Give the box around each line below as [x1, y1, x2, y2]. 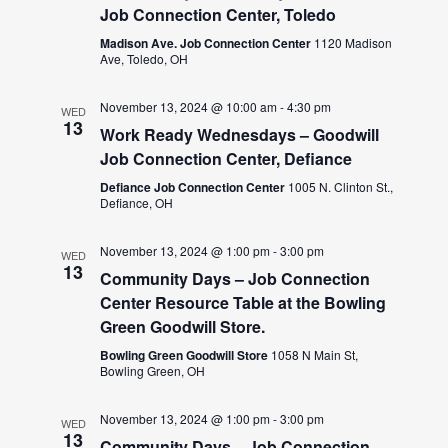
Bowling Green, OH [100, 361, 206, 379]
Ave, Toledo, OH [100, 49, 189, 67]
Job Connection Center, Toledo [100, 2, 337, 26]
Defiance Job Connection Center [100, 177, 289, 196]
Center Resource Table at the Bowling [100, 290, 387, 314]
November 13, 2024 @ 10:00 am [100, 97, 278, 115]
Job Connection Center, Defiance [100, 146, 353, 170]
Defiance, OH [100, 193, 174, 211]
